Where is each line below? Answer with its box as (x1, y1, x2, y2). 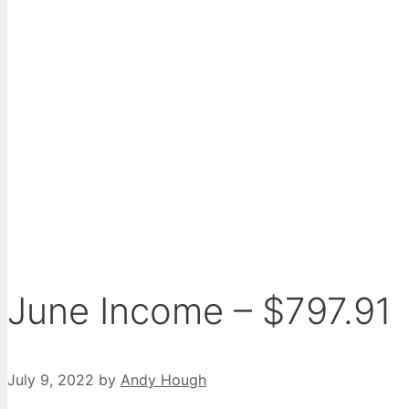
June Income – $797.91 (7, 288, 392, 334)
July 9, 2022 (7, 371, 94, 390)
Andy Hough (121, 371, 206, 390)
